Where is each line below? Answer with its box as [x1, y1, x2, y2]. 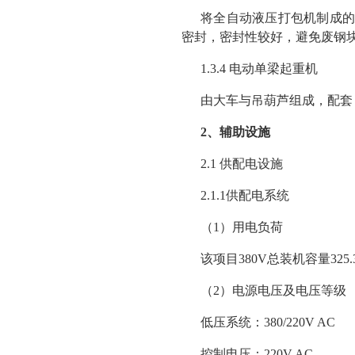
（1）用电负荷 [200, 220, 283, 234]
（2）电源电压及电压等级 [200, 284, 346, 297]
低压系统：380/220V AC [200, 315, 335, 329]
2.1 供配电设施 [200, 157, 283, 170]
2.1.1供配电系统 [200, 189, 289, 202]
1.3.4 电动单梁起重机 [200, 62, 318, 75]
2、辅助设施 [200, 125, 270, 139]
